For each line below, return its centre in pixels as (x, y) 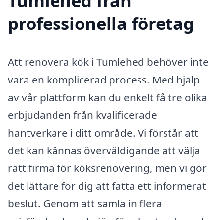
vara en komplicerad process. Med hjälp (104, 79)
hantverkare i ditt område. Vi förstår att (103, 132)
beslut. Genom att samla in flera (85, 203)
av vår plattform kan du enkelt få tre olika (108, 97)
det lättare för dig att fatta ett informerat (107, 185)
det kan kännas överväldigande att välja (104, 150)
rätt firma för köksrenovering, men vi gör (107, 168)
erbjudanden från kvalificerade (82, 115)
